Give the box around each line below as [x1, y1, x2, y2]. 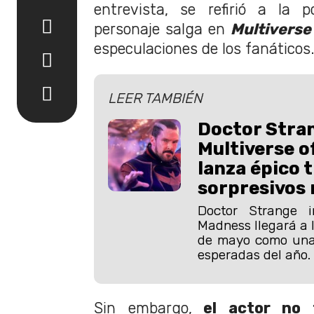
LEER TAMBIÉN [108, 89, 203, 107]
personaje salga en [94, 20, 231, 38]
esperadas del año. [197, 246, 310, 263]
